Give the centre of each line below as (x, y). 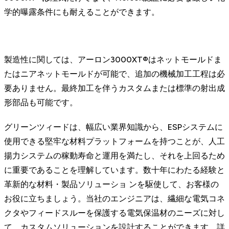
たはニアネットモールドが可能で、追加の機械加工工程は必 (114, 74)
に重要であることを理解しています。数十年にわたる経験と (114, 170)
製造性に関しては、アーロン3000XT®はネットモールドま (113, 59)
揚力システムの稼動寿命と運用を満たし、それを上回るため (114, 155)
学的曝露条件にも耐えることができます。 (82, 12)
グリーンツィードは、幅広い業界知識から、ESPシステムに (113, 127)
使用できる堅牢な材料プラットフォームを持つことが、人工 (114, 141)
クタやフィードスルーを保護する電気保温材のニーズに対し (114, 213)
